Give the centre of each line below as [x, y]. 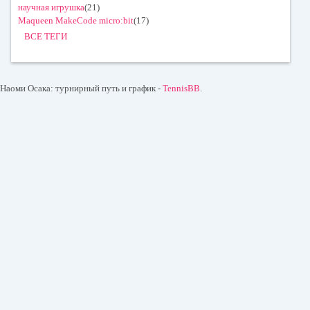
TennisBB [181, 88]
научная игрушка [51, 7]
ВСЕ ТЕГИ [46, 36]
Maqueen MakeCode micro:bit [76, 20]
